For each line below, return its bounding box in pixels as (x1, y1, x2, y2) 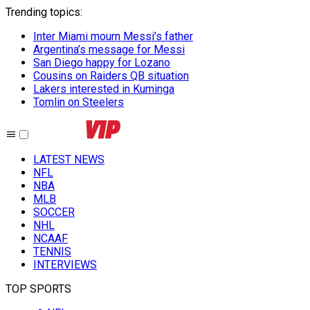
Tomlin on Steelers (33, 95, 124, 109)
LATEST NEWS (33, 153, 104, 166)
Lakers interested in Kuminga (33, 82, 174, 95)
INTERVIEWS (33, 258, 97, 271)
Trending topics (6, 6, 80, 19)
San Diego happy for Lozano (33, 56, 170, 69)
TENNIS (33, 245, 71, 258)
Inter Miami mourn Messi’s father (33, 30, 193, 43)
